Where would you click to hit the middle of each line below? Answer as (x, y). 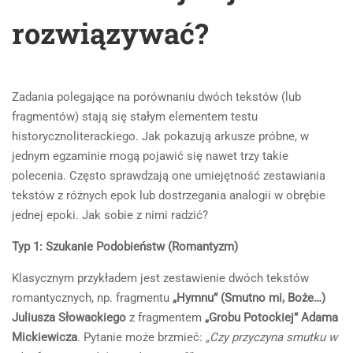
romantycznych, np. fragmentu (92, 298)
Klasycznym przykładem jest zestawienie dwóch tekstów (160, 278)
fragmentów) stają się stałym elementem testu (135, 117)
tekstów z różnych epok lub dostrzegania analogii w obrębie (169, 195)
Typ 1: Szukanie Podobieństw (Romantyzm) (125, 247)
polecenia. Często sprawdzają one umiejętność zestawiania (169, 176)
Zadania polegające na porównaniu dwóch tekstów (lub (156, 97)
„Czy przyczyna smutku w (271, 337)
